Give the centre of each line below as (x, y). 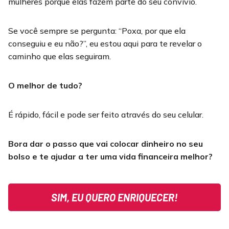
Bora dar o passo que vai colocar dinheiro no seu (106, 144)
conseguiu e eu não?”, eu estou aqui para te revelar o (105, 44)
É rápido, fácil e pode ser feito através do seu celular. (106, 115)
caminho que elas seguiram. (60, 56)
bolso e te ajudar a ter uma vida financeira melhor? (110, 157)
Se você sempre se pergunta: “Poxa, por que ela (97, 31)
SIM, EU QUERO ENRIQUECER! (114, 198)
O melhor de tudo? (45, 86)
